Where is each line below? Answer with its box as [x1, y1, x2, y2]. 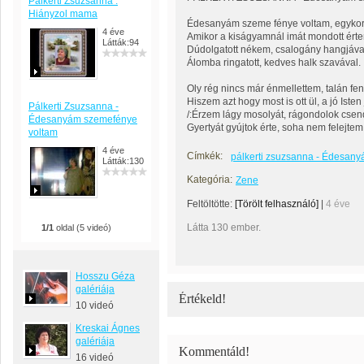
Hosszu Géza [76, 271, 135, 282]
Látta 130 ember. [187, 222, 261, 233]
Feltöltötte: [187, 198, 235, 210]
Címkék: [187, 150, 223, 162]
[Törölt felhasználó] [235, 198, 318, 210]
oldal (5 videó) [54, 223, 111, 232]
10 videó [76, 300, 114, 311]
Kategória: [187, 174, 232, 185]
